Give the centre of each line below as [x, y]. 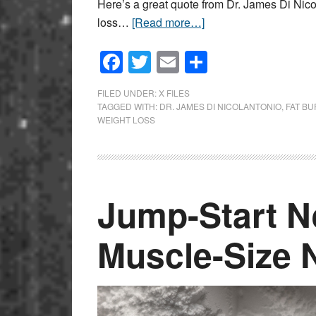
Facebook [172, 62]
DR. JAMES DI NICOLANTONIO [220, 106]
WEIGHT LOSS [126, 119]
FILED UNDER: [128, 92]
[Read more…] [168, 22]
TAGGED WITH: [128, 106]
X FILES [174, 92]
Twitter [184, 62]
